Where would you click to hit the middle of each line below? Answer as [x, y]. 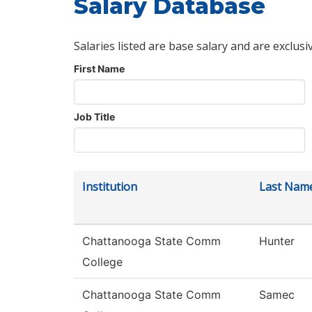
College [102, 262]
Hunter [277, 241]
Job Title [94, 117]
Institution [110, 187]
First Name [99, 69]
